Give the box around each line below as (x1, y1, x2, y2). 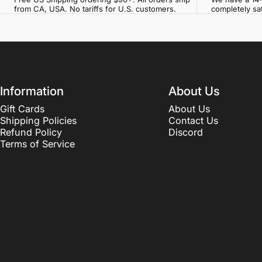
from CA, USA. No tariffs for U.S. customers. (14, 4, 176, 13)
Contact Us (168, 114, 218, 126)
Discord (168, 126, 203, 138)
